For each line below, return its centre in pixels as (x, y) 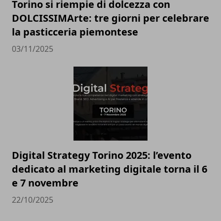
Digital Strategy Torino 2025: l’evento (102, 155)
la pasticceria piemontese (75, 32)
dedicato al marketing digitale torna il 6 (110, 169)
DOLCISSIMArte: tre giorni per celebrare (110, 18)
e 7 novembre (45, 183)
